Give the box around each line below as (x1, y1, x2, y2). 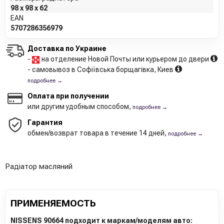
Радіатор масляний (5, 162, 72, 171)
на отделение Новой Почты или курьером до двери (40, 55, 210, 63)
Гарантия (27, 118, 62, 127)
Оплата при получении (27, 92, 109, 100)
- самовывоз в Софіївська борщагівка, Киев (27, 65, 175, 74)
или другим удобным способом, (27, 102, 132, 111)
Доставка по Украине (27, 44, 106, 53)
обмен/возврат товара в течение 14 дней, (27, 129, 168, 137)
